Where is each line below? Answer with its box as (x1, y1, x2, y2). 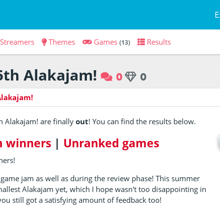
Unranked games (63, 135, 160, 151)
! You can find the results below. (88, 116, 196, 126)
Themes (48, 37, 75, 47)
